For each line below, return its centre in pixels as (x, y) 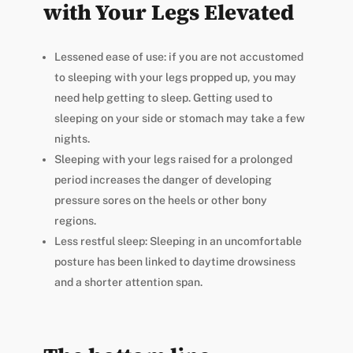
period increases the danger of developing (163, 180)
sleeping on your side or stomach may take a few (179, 119)
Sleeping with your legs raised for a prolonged (173, 160)
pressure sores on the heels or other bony (160, 201)
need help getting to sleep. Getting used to (163, 98)
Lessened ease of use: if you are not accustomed (178, 57)
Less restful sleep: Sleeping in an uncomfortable (178, 242)
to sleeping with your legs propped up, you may (175, 78)
